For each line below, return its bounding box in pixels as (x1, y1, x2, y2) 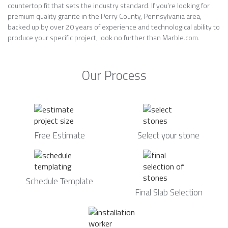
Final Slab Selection (134, 186, 203, 199)
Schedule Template (26, 175, 93, 188)
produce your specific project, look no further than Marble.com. (8, 32, 199, 43)
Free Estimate (34, 129, 85, 142)
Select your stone (137, 129, 199, 142)
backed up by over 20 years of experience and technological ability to (8, 21, 220, 32)
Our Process (81, 66, 147, 85)
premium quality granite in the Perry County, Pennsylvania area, (8, 11, 202, 21)
